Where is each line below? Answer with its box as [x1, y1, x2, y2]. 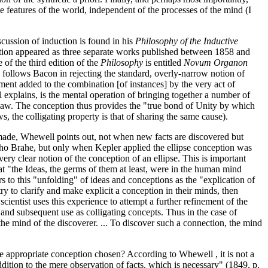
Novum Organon [184, 57, 248, 68]
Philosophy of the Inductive [135, 36, 238, 47]
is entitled [143, 57, 184, 68]
